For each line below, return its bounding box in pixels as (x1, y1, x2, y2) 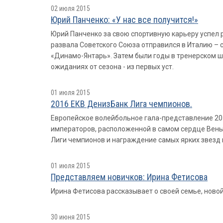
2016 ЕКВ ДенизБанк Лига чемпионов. (51, 99, 192, 109)
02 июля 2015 (51, 4, 90, 12)
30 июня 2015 (51, 213, 90, 221)
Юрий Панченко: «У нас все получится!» (51, 14, 198, 25)
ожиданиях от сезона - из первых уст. (51, 63, 174, 71)
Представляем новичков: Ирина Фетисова (51, 172, 208, 182)
